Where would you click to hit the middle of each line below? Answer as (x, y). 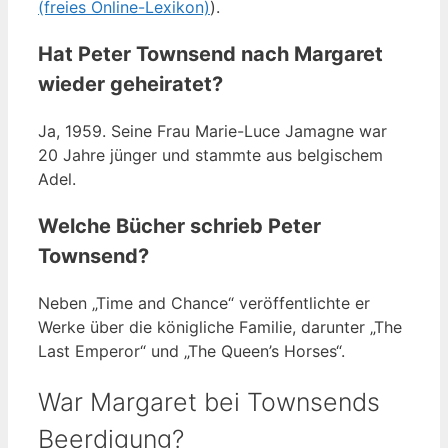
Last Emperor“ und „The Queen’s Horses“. (191, 351)
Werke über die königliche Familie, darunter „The (220, 327)
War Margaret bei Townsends (209, 402)
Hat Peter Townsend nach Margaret (210, 54)
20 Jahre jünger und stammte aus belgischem (210, 155)
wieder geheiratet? (130, 84)
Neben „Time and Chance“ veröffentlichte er (204, 303)
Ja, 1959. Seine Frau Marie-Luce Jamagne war (212, 131)
